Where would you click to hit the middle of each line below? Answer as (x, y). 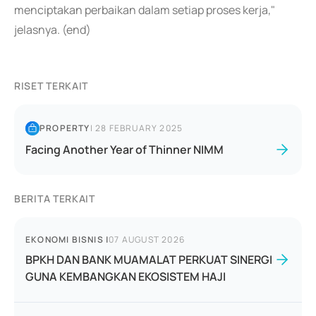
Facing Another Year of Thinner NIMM (124, 150)
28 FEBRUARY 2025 (139, 128)
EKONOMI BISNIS (65, 239)
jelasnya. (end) (53, 30)
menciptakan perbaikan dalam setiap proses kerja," (145, 10)
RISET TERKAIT (51, 86)
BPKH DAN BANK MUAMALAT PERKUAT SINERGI (149, 260)
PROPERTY (65, 128)
